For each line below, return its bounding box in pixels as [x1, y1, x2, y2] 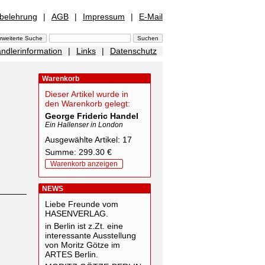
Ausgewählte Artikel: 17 [45, 135, 132, 144]
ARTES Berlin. [45, 250, 98, 259]
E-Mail [139, 12, 163, 21]
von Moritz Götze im [45, 240, 120, 250]
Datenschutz [110, 46, 157, 56]
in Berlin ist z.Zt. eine [45, 221, 123, 231]
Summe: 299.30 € [45, 147, 112, 157]
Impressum [83, 12, 125, 21]
